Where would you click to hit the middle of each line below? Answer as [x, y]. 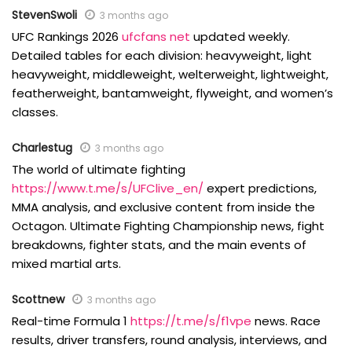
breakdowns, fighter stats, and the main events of [159, 245]
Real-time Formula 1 [71, 321]
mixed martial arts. [66, 264]
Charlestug [42, 148]
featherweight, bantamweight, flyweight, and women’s [172, 93]
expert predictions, [260, 189]
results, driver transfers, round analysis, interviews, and [169, 340]
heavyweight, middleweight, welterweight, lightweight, [170, 75]
